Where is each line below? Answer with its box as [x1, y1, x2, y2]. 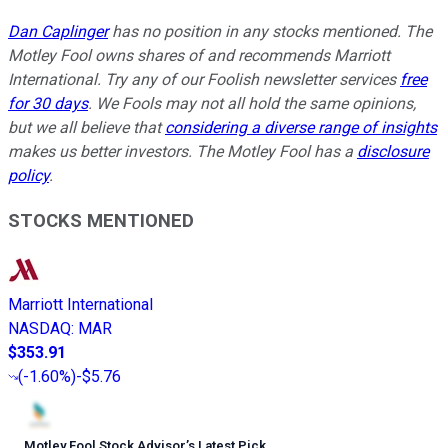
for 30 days [8, 94, 88, 114]
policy [8, 166, 49, 186]
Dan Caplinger [8, 22, 108, 42]
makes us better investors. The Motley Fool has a [8, 142, 357, 162]
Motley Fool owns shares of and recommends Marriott [8, 46, 390, 66]
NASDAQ [8, 318, 71, 338]
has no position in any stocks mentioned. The [108, 22, 432, 42]
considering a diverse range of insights [165, 118, 437, 138]
